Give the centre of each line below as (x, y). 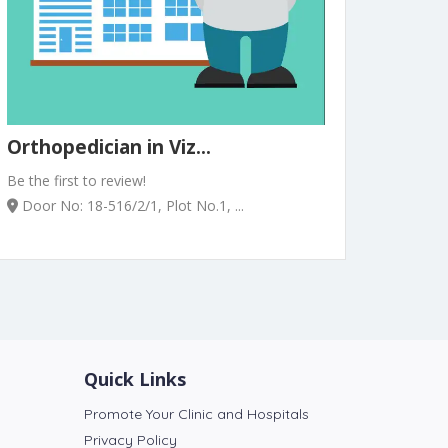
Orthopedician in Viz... (109, 146)
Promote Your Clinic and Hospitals (196, 413)
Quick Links (134, 378)
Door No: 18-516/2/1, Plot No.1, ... (131, 205)
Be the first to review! (76, 180)
